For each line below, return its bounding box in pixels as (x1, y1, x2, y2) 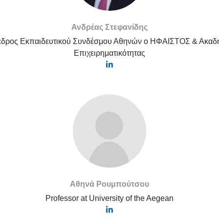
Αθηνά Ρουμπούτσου (70, 180, 149, 188)
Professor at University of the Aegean (45, 194, 174, 202)
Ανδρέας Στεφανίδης (71, 23, 148, 31)
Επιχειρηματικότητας (74, 49, 145, 57)
